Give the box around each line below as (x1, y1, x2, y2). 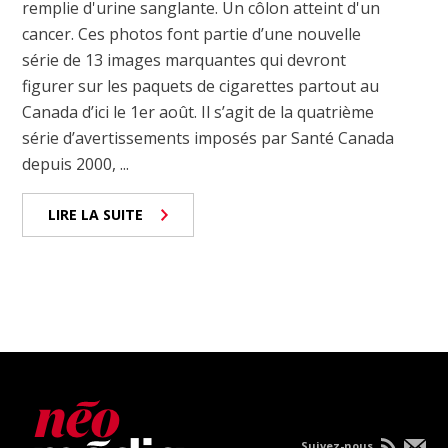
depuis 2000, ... (22, 153, 130, 176)
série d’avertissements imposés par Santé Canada (22, 127, 395, 150)
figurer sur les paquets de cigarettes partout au (22, 75, 380, 98)
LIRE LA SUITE (48, 205, 144, 225)
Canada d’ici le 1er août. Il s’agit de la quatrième (22, 101, 375, 124)
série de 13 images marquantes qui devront (22, 49, 347, 72)
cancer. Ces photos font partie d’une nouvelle (22, 23, 362, 46)
